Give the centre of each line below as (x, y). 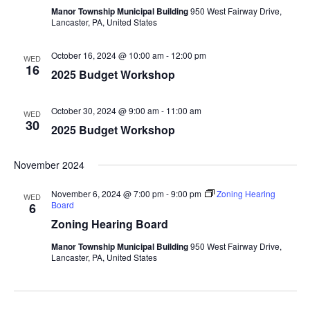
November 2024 (49, 165)
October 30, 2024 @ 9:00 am (105, 111)
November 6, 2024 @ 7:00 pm (107, 194)
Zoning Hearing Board (109, 224)
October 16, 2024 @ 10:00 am (107, 55)
